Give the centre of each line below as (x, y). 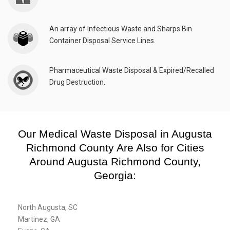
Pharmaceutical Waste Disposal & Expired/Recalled (132, 71)
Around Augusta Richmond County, (115, 162)
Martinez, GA (39, 219)
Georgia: (115, 176)
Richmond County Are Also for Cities (115, 148)
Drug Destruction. (77, 82)
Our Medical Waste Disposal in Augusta (115, 134)
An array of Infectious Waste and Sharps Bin (121, 29)
